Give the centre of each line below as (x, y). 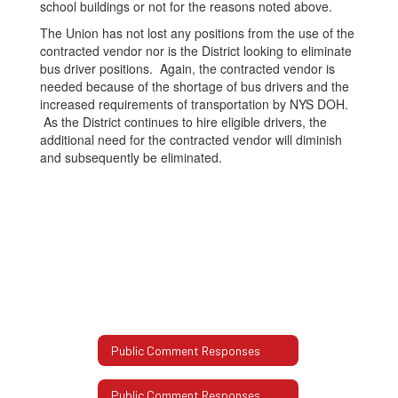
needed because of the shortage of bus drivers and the (195, 86)
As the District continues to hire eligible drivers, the (183, 122)
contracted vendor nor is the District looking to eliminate (196, 51)
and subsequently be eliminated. (131, 157)
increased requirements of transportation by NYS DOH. (194, 104)
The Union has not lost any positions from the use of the (197, 33)
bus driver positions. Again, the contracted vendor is (187, 68)
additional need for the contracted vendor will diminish (191, 139)
